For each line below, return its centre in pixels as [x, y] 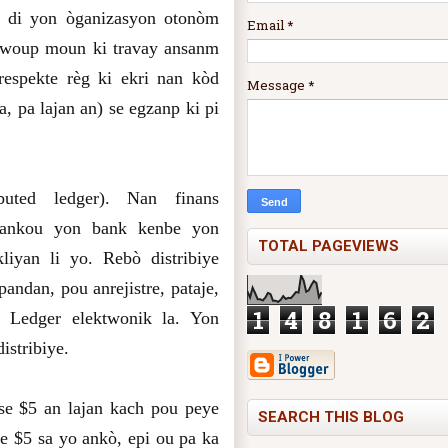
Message [277, 84]
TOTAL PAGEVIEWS [328, 245]
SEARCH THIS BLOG [331, 416]
